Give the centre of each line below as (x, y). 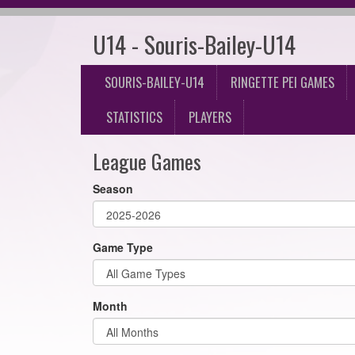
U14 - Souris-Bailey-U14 (194, 44)
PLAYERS (210, 117)
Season (113, 189)
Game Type (123, 247)
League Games (147, 161)
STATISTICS (134, 117)
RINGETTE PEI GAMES (282, 82)
